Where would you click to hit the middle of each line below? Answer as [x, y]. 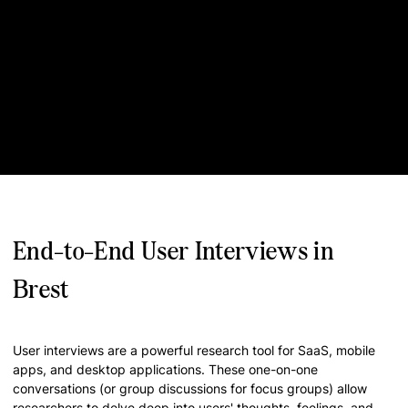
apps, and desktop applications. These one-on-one [165, 369]
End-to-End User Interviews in [174, 251]
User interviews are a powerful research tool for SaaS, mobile [194, 350]
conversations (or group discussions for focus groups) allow [190, 388]
